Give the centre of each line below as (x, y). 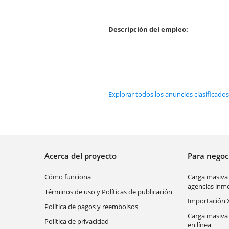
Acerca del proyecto (83, 156)
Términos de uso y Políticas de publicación (108, 192)
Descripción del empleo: (148, 29)
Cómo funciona (68, 177)
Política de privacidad (77, 221)
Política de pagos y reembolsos (91, 207)
